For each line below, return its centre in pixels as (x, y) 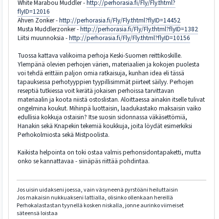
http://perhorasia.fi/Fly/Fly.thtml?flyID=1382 (139, 29)
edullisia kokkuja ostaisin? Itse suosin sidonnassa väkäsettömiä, (102, 117)
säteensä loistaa (37, 214)
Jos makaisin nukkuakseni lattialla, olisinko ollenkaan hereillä (95, 198)
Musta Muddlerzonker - (49, 29)
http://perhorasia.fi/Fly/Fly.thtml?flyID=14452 (120, 20)
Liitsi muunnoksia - (43, 38)
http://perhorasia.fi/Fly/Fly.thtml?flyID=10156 (130, 38)
